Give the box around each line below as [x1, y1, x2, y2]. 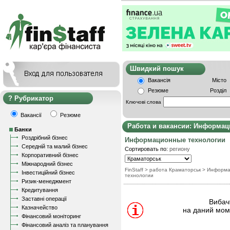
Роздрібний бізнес [22, 135, 68, 141]
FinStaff [125, 167, 143, 172]
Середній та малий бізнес [22, 143, 88, 149]
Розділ [210, 87, 226, 93]
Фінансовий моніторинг [22, 213, 81, 219]
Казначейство [22, 204, 57, 210]
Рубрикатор [14, 94, 53, 102]
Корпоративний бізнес [22, 152, 79, 158]
